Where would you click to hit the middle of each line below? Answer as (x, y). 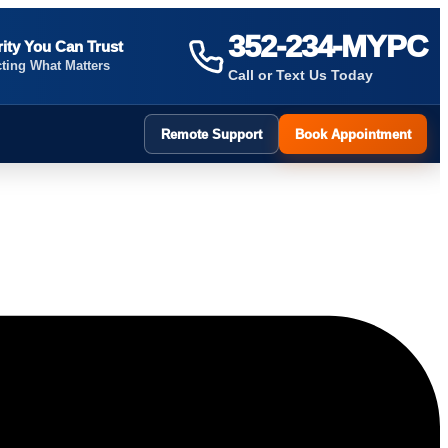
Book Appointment (353, 134)
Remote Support (211, 134)
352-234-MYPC (327, 46)
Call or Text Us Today (301, 74)
